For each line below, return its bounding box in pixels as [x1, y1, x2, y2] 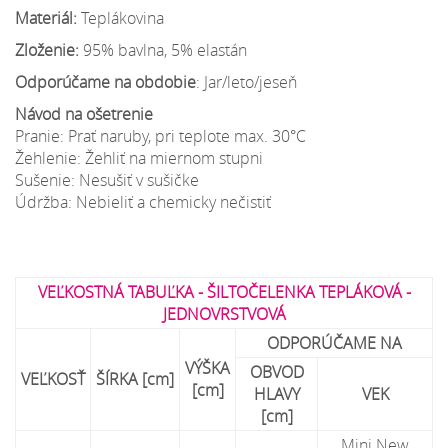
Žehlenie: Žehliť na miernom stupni [15, 146, 263, 169]
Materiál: [15, 6, 81, 29]
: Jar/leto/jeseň [196, 70, 297, 93]
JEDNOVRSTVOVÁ [162, 302, 286, 325]
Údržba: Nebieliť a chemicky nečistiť [15, 190, 271, 213]
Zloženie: [15, 38, 79, 61]
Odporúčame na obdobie [15, 70, 196, 93]
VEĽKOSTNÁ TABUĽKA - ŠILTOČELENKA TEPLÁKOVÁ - [37, 280, 411, 303]
